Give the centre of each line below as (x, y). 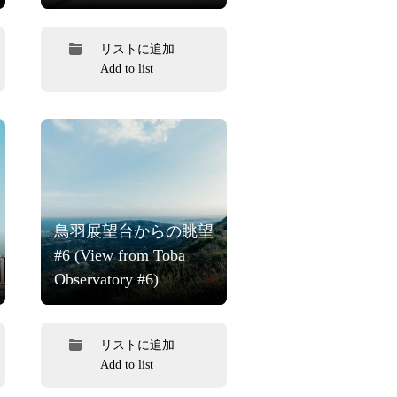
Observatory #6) (106, 279)
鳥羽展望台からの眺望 (134, 231)
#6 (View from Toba (120, 255)
